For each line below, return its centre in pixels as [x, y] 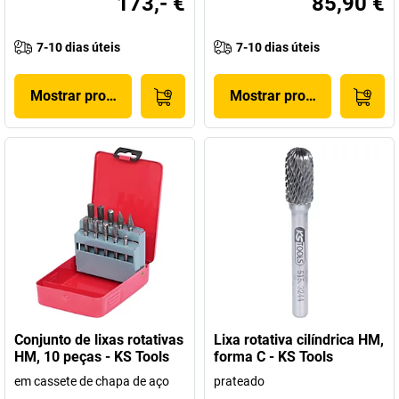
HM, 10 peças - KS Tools [92, 357]
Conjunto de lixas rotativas [99, 340]
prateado [239, 381]
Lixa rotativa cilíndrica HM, [299, 340]
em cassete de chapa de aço [92, 381]
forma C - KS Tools [273, 357]
